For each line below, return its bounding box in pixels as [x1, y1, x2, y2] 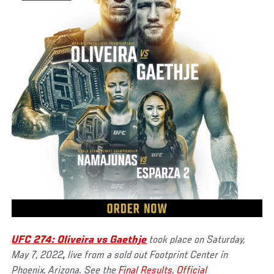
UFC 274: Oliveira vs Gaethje [12, 234, 147, 246]
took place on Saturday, [149, 234, 246, 246]
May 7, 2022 [12, 250, 64, 261]
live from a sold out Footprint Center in [68, 250, 229, 261]
